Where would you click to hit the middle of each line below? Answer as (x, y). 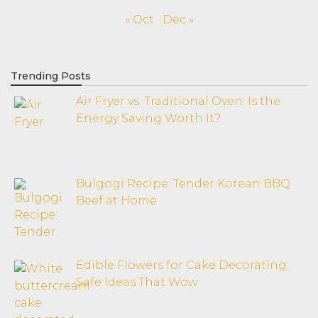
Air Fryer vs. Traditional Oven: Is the (178, 101)
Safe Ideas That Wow (137, 283)
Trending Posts (51, 76)
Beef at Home (116, 200)
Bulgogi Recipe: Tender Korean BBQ (183, 183)
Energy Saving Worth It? (148, 118)
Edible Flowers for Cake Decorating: (182, 265)
